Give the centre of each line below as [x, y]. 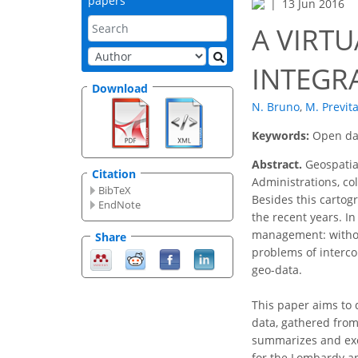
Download [120, 88]
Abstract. [277, 165]
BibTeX [115, 191]
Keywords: [282, 136]
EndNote [120, 205]
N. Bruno [276, 107]
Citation [114, 174]
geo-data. [277, 270]
